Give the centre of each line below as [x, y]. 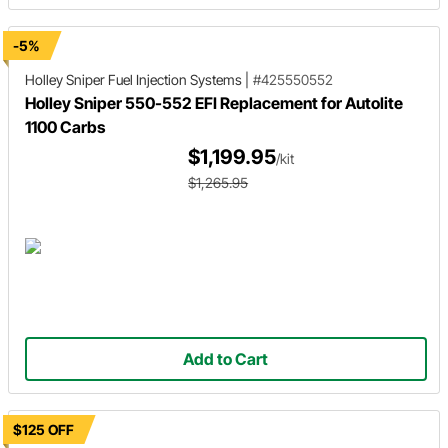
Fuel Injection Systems [175, 79]
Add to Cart [226, 359]
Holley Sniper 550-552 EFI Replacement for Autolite [214, 103]
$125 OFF [43, 429]
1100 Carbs [65, 127]
